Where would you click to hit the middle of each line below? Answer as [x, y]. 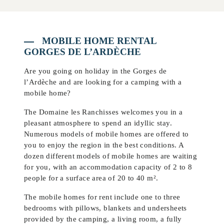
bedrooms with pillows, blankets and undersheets [105, 208]
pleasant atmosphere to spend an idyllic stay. [98, 123]
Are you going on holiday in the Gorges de [95, 71]
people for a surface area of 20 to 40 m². [91, 178]
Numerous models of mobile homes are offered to [106, 134]
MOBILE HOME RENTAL [99, 41]
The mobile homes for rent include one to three [102, 197]
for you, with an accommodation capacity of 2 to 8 [108, 167]
